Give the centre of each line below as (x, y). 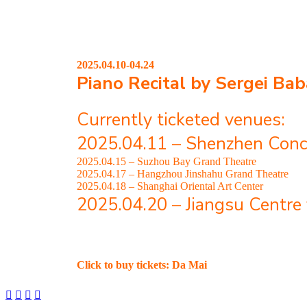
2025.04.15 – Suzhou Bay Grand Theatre (167, 161)
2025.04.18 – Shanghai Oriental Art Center (170, 186)
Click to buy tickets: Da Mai (142, 265)
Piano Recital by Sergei (172, 83)
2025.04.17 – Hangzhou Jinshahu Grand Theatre (183, 173)
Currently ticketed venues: (181, 119)
